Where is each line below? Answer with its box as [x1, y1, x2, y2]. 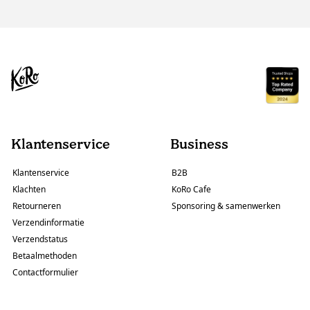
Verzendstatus [12, 232, 68, 245]
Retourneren [12, 199, 61, 212]
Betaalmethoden [12, 249, 77, 262]
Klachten [12, 183, 46, 195]
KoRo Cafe [172, 183, 211, 195]
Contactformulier [12, 266, 78, 278]
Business [170, 135, 228, 152]
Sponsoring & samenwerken [172, 199, 280, 212]
